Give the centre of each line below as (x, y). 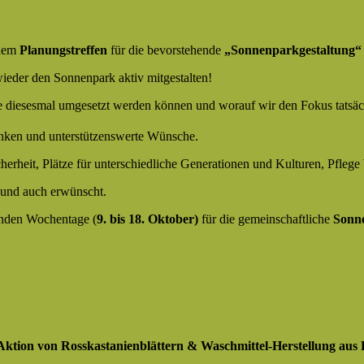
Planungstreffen (63, 50)
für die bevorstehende (166, 50)
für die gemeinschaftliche (267, 219)
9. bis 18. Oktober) (149, 219)
